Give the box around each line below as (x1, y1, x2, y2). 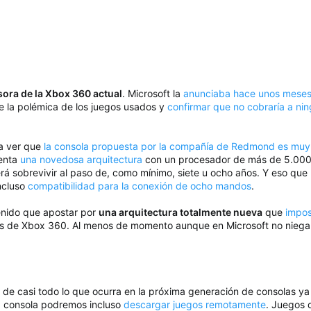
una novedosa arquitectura (17, 153, 142, 166)
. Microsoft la (122, 87, 183, 100)
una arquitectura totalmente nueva (99, 206, 262, 219)
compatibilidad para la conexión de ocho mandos (28, 180, 251, 192)
